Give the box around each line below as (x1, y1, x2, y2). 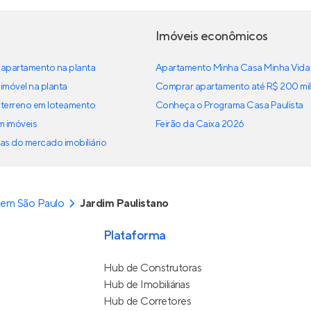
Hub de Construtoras (103, 261, 202, 275)
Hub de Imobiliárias (103, 278, 190, 292)
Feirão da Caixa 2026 (155, 118, 244, 131)
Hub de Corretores (103, 294, 192, 308)
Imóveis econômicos (155, 28, 268, 44)
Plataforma (103, 228, 166, 244)
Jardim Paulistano (81, 196, 169, 210)
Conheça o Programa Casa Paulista (155, 99, 303, 112)
